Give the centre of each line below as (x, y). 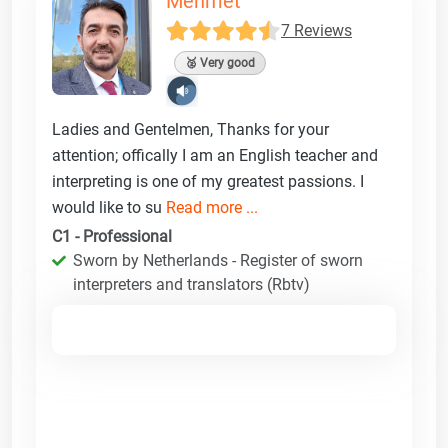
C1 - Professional (112, 236)
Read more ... (212, 207)
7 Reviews (316, 30)
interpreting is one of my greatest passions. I (208, 181)
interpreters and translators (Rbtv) (191, 284)
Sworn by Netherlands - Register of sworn (218, 260)
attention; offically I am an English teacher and (215, 155)
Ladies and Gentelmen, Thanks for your (190, 129)
